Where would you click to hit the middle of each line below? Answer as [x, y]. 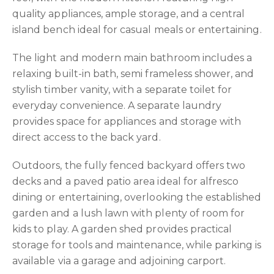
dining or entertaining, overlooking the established [137, 197]
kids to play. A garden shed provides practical [122, 229]
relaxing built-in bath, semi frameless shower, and [133, 73]
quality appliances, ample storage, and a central [129, 13]
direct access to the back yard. [87, 137]
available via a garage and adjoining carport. [119, 261]
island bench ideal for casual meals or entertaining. [137, 29]
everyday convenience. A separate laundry [117, 105]
